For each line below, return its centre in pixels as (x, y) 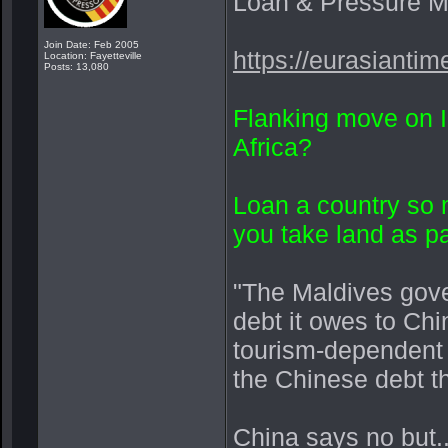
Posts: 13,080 (76, 66)
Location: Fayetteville (93, 55)
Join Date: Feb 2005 (91, 44)
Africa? (272, 146)
